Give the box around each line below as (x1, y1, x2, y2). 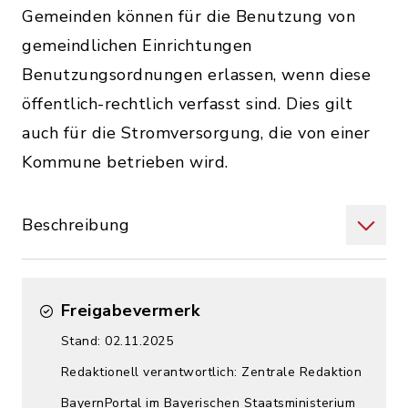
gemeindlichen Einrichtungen (22, 35, 252, 56)
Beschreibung (22, 214, 129, 236)
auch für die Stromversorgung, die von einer (22, 122, 371, 144)
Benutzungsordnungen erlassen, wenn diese (22, 64, 371, 86)
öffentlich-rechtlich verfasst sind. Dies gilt (22, 93, 353, 115)
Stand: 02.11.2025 (60, 332, 173, 350)
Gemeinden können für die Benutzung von (22, 5, 355, 27)
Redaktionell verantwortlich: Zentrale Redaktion (60, 363, 362, 381)
